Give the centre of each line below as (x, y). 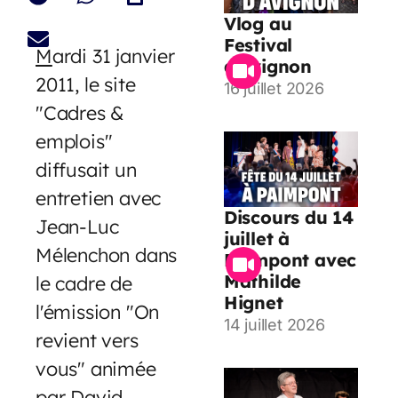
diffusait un (86, 169)
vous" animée (96, 368)
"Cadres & (80, 112)
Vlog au (258, 23)
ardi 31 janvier (113, 55)
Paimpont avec (290, 259)
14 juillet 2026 (274, 324)
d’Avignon (267, 66)
